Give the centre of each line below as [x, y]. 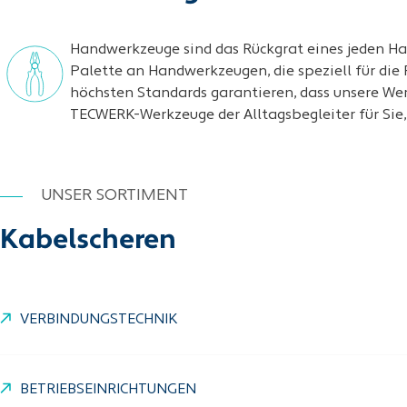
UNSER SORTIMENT [114, 196]
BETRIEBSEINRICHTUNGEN [108, 390]
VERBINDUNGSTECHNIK [99, 320]
